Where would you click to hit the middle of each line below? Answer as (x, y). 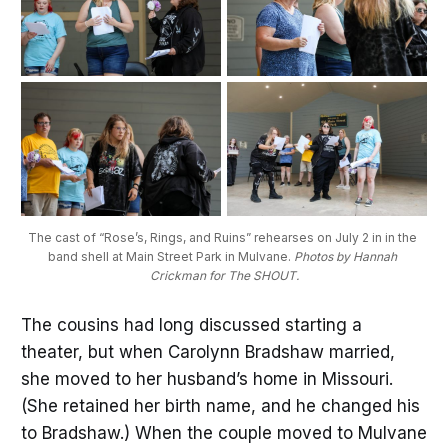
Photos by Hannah (345, 256)
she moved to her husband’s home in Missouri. (206, 379)
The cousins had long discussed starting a (191, 325)
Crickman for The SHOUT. (224, 275)
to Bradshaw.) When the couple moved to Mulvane (223, 433)
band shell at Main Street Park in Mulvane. (171, 256)
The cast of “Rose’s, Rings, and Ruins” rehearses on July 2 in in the (222, 237)
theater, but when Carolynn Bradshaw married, (207, 352)
